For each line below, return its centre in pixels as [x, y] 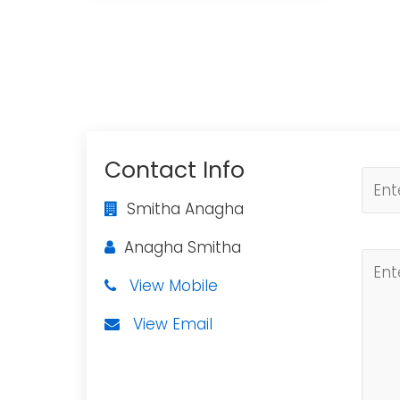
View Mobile [174, 286]
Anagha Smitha [178, 247]
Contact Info [175, 170]
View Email [173, 324]
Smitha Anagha [181, 209]
